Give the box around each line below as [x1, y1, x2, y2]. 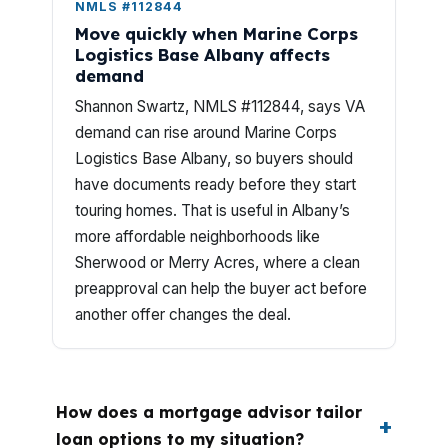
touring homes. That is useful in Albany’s [75, 201, 350, 220]
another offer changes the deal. [75, 305, 291, 324]
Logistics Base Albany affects [75, 44, 330, 65]
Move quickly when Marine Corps [75, 23, 358, 44]
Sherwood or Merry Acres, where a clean [75, 253, 360, 272]
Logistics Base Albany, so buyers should [75, 149, 353, 168]
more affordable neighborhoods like [75, 227, 320, 246]
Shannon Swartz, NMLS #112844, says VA [75, 97, 365, 116]
